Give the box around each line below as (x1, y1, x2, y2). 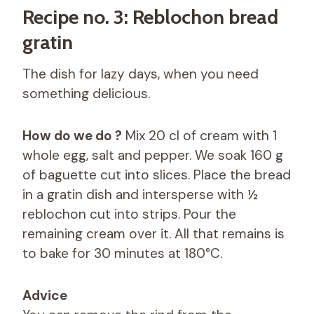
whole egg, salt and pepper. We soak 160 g (22, 146, 283, 164)
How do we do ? (22, 126, 122, 144)
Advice (22, 286, 67, 304)
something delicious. (22, 84, 150, 102)
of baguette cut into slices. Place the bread (22, 165, 291, 184)
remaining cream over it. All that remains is (22, 224, 285, 243)
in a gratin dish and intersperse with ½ (22, 185, 258, 203)
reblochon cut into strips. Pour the (22, 205, 236, 223)
